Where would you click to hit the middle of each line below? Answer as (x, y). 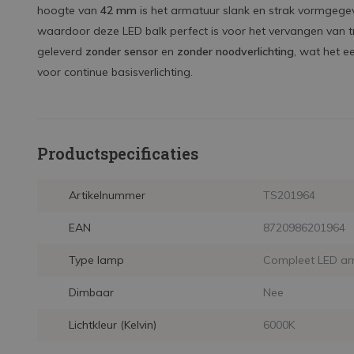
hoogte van (69, 10)
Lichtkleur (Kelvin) (113, 325)
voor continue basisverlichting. (115, 72)
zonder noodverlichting (235, 51)
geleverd (61, 51)
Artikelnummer (107, 195)
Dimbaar (91, 292)
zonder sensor (122, 51)
